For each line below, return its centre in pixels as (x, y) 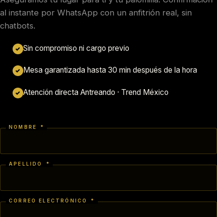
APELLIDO (27, 163)
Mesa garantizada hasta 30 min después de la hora (110, 70)
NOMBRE (24, 127)
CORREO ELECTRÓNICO (49, 200)
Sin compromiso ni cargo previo (76, 48)
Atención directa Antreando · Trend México (96, 93)
